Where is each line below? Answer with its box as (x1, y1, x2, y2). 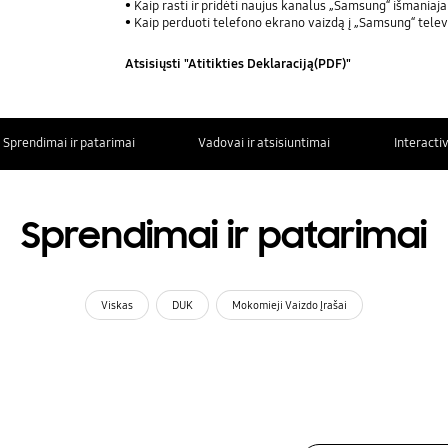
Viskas (100, 298, 133, 312)
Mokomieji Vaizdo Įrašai (232, 298, 348, 312)
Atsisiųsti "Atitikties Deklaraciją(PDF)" (125, 56, 352, 73)
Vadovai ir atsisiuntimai (198, 135, 331, 152)
